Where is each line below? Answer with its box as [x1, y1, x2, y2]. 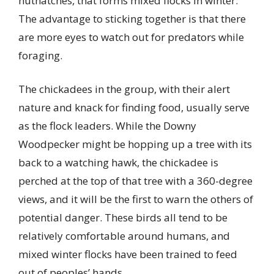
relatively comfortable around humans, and [18, 229, 230, 243]
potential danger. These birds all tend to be [18, 210, 228, 225]
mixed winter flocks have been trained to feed [18, 247, 237, 262]
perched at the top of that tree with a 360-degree [18, 174, 253, 188]
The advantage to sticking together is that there [18, 11, 246, 26]
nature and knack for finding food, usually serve [18, 100, 250, 115]
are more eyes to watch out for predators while [18, 29, 244, 44]
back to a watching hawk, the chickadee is [18, 155, 218, 170]
